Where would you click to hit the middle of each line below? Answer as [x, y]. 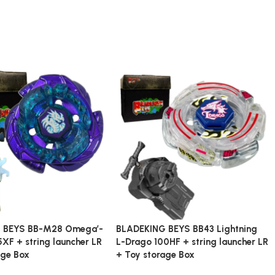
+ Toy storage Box [156, 254]
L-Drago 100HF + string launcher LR [192, 242]
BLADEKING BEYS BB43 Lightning [187, 229]
